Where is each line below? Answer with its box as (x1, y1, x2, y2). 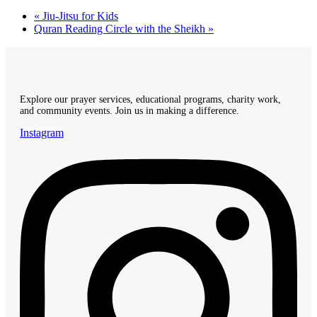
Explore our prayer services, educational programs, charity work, (20, 93, 281, 105)
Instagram (20, 126, 64, 139)
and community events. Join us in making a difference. (20, 105, 239, 116)
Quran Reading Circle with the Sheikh (34, 22, 208, 35)
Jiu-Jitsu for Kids (40, 9, 118, 22)
